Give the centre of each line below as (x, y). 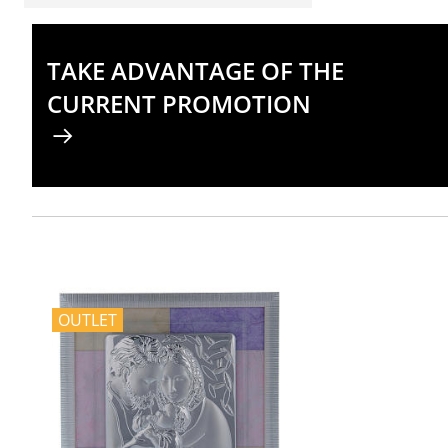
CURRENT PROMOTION (179, 103)
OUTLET (87, 319)
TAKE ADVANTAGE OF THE (195, 70)
